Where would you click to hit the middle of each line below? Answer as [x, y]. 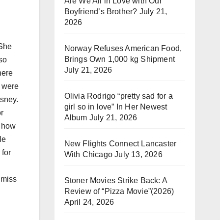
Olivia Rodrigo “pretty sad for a [118, 96]
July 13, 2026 [138, 154]
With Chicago [88, 154]
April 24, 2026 [89, 202]
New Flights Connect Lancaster [120, 144]
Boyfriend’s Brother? [101, 12]
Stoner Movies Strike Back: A [116, 180]
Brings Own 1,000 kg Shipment [120, 59]
